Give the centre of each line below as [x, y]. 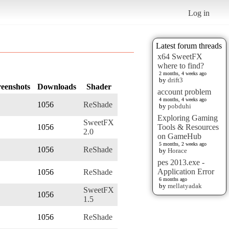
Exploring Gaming [188, 118]
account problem [184, 91]
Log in [199, 13]
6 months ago [173, 179]
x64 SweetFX [180, 56]
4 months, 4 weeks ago [183, 99]
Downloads [57, 86]
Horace [177, 150]
